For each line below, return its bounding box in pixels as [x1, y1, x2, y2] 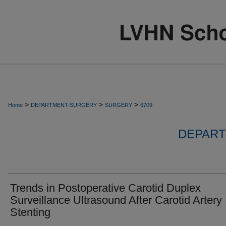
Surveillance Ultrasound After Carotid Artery [10, 194, 222, 206]
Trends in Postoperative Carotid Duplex [10, 182, 201, 194]
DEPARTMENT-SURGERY [31, 102, 97, 108]
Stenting [10, 206, 50, 218]
